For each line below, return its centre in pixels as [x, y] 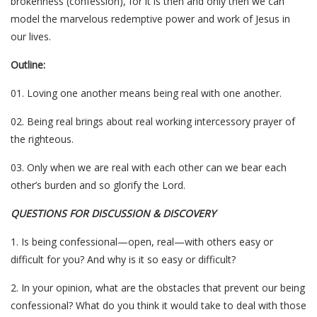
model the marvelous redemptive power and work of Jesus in [150, 19]
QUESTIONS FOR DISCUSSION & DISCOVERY [113, 213]
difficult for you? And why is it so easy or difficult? [123, 259]
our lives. [31, 36]
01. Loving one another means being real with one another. [146, 93]
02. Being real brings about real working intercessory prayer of [153, 121]
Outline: [28, 65]
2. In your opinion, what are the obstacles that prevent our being [158, 288]
